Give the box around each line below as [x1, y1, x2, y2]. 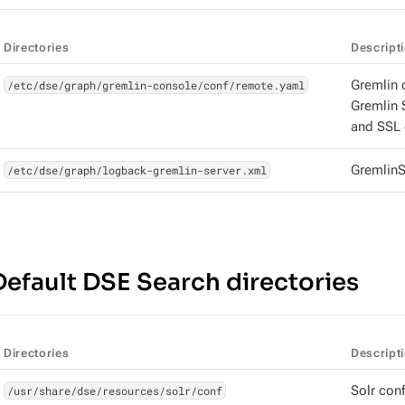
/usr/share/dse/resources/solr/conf [6, 383, 222, 398]
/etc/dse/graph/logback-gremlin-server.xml [6, 163, 267, 177]
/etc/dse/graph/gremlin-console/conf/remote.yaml [6, 78, 305, 92]
